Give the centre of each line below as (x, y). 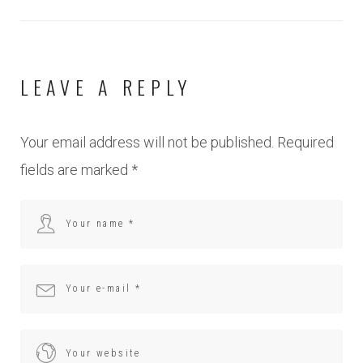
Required (305, 142)
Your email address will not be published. (147, 142)
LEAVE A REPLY (106, 86)
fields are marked (76, 169)
